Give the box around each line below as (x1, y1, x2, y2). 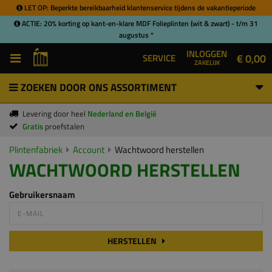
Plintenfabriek (9, 143, 63, 157)
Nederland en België (87, 107, 157, 120)
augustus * (118, 29, 154, 41)
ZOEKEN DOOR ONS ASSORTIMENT (18, 80, 177, 95)
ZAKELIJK (194, 57, 220, 67)
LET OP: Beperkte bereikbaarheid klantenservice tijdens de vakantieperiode (22, 2, 256, 13)
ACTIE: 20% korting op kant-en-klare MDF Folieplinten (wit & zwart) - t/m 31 (20, 18, 258, 29)
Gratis (22, 120, 45, 132)
